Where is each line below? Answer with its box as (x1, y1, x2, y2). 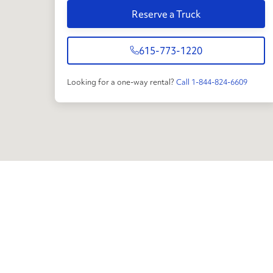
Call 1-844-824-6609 (176, 76, 247, 87)
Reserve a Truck (131, 7, 201, 21)
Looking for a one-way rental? (67, 76, 174, 87)
